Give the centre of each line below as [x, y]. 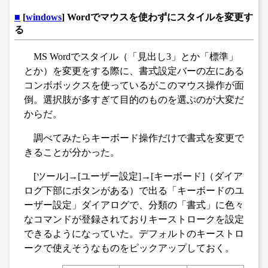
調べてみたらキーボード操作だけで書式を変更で [139, 138]
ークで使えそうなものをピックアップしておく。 [129, 248]
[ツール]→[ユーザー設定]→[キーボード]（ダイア [138, 176]
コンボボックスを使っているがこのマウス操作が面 [134, 85]
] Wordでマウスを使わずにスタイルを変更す [157, 17]
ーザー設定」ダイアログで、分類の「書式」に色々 [134, 205]
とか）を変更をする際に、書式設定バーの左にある [134, 71]
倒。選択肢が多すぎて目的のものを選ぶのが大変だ [134, 99]
